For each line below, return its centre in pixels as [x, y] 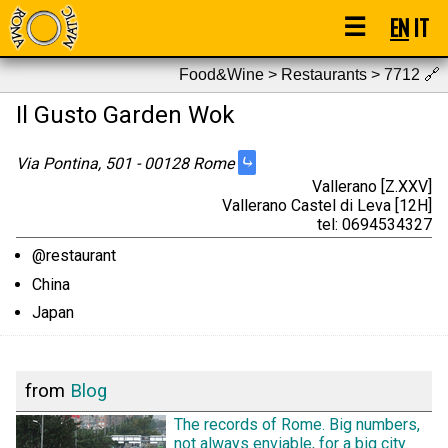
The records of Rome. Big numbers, [297, 425]
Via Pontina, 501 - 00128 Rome [127, 163]
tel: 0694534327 [374, 224]
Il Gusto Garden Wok [125, 115]
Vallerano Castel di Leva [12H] [327, 205]
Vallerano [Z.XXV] [372, 186]
